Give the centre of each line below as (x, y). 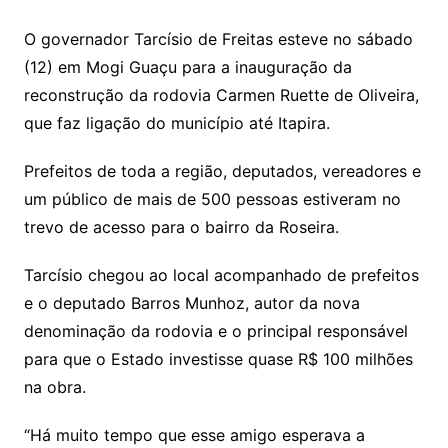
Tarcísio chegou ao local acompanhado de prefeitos (221, 275)
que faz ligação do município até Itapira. (176, 123)
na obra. (54, 387)
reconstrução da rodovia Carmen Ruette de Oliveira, (221, 95)
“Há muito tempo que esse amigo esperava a (194, 435)
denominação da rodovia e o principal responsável (215, 331)
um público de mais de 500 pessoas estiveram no (212, 199)
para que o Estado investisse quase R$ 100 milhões (218, 359)
